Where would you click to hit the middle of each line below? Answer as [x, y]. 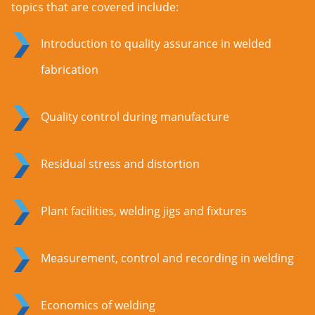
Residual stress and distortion [120, 164]
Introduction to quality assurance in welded [156, 44]
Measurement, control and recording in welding [167, 258]
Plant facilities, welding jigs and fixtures [144, 211]
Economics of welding [98, 306]
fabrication [70, 70]
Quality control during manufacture [135, 117]
